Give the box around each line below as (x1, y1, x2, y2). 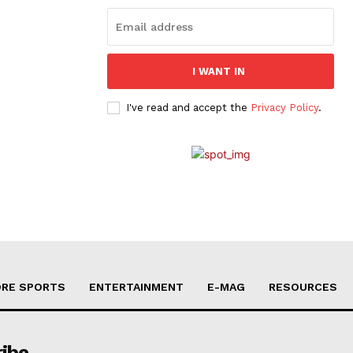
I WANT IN (192, 65, 245, 77)
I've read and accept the (126, 101, 251, 113)
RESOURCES (269, 280, 337, 293)
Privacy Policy (251, 101, 318, 113)
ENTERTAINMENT (89, 280, 184, 293)
